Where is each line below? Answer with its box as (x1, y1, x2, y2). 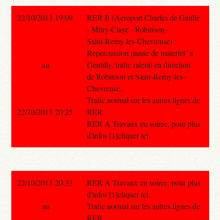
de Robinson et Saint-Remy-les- (86, 71, 185, 82)
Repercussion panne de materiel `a (86, 47, 193, 58)
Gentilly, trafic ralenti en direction (86, 59, 191, 70)
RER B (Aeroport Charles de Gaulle (86, 12, 200, 23)
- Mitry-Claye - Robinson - (86, 24, 169, 34)
